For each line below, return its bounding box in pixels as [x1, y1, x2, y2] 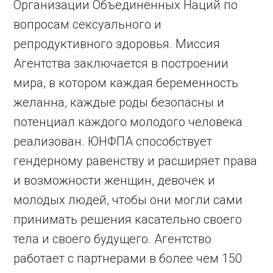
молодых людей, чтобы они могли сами [13, 193, 243, 207]
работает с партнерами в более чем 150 [13, 251, 243, 266]
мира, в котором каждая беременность [13, 76, 239, 90]
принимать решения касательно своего [13, 212, 243, 227]
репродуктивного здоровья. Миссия [13, 37, 221, 51]
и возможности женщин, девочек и [13, 173, 216, 188]
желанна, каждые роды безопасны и [13, 95, 225, 110]
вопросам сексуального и [13, 17, 162, 32]
